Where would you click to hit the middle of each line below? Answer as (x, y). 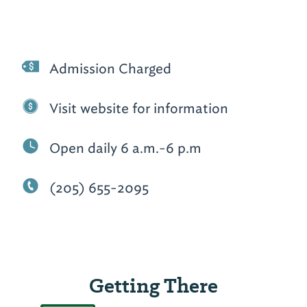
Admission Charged (111, 68)
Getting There (153, 285)
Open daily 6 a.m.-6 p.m (126, 148)
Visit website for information (139, 108)
